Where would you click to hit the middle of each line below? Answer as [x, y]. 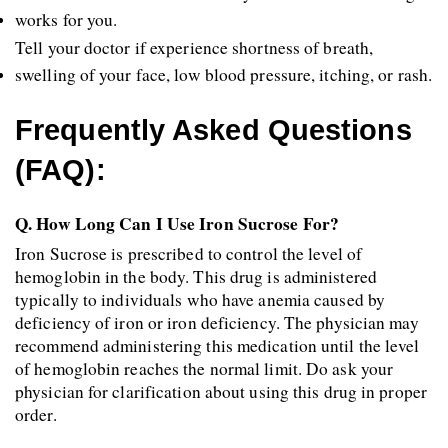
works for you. [66, 19]
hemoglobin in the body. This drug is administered [196, 276]
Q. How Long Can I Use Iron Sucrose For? [177, 223]
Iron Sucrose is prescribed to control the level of [189, 253]
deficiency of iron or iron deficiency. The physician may [217, 322]
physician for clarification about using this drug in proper [221, 391]
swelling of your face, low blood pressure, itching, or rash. [224, 74]
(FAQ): [60, 169]
